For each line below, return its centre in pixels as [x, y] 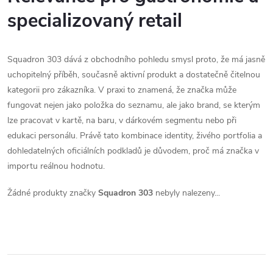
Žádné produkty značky [53, 193]
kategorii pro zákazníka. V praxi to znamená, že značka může [122, 90]
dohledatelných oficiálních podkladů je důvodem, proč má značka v [133, 151]
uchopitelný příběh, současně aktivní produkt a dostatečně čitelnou [134, 74]
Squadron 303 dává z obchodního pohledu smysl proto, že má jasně [136, 59]
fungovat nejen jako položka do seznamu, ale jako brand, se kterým [134, 105]
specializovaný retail [95, 20]
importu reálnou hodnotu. [56, 166]
